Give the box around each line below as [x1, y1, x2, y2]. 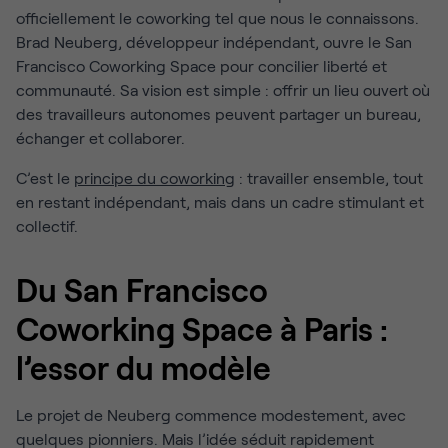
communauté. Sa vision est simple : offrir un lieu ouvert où [16, 80, 430, 99]
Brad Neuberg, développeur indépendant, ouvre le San [16, 32, 412, 51]
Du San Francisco [16, 270, 268, 309]
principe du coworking [74, 168, 235, 187]
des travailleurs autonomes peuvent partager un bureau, [16, 104, 421, 123]
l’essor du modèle [16, 348, 271, 387]
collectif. [16, 216, 78, 235]
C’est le [16, 168, 74, 187]
